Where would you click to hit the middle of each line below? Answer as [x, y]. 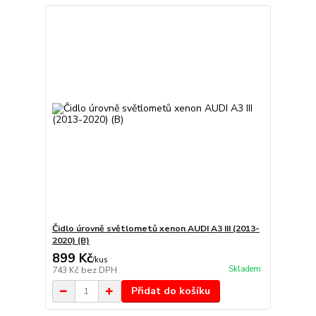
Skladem [244, 269]
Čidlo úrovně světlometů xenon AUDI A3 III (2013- [156, 229]
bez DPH [99, 271]
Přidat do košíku [170, 291]
